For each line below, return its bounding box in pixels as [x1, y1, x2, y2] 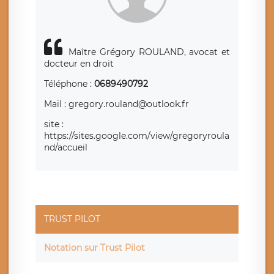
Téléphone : [44, 78, 94, 90]
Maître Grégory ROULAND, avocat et [68, 46, 230, 58]
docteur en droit [44, 58, 114, 70]
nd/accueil [44, 142, 87, 154]
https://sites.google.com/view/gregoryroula [44, 130, 229, 142]
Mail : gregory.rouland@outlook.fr [44, 98, 189, 110]
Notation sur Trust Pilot [44, 242, 145, 254]
